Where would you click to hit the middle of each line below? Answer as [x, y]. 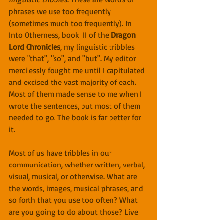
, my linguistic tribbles [98, 47]
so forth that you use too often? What [74, 200]
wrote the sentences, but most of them [76, 106]
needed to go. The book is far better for [76, 118]
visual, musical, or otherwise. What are [74, 177]
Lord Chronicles [35, 47]
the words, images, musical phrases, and [77, 188]
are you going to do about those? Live [74, 212]
